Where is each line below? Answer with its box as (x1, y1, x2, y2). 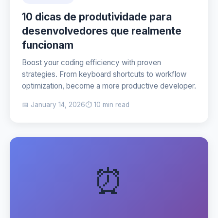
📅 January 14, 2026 (22, 101, 85, 109)
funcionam (22, 39, 73, 51)
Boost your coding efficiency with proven (22, 58, 161, 67)
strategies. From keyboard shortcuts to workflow (22, 70, 186, 79)
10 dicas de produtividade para (22, 11, 172, 23)
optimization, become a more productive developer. (22, 81, 196, 91)
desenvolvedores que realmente (22, 25, 182, 37)
